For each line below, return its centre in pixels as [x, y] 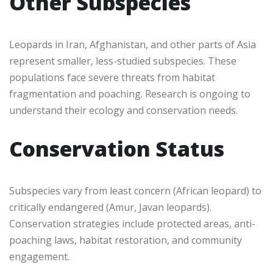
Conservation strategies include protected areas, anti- [132, 223]
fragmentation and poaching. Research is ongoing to [130, 94]
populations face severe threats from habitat [112, 77]
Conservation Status [117, 148]
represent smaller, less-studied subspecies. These [123, 61]
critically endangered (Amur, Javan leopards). [110, 207]
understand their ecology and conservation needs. [123, 110]
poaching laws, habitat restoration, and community [126, 240]
